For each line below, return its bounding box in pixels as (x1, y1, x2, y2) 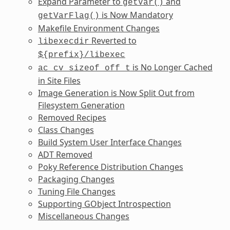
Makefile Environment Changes (37, 22, 160, 34)
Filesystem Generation (37, 99, 125, 111)
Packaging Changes (37, 173, 114, 185)
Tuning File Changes (37, 185, 116, 197)
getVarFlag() (37, 11, 100, 21)
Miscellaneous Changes (37, 210, 129, 222)
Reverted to (89, 34, 137, 46)
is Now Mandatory (99, 9, 173, 21)
